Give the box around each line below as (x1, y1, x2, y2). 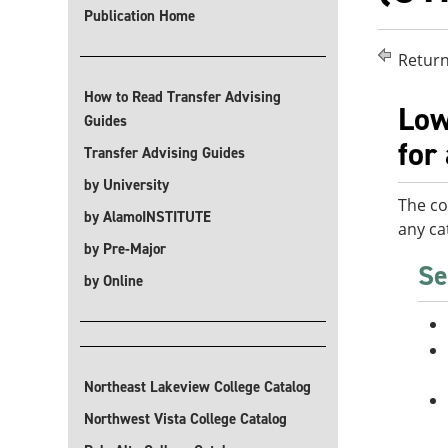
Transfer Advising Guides (84, 143, 245, 163)
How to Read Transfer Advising (84, 87, 281, 107)
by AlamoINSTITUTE (84, 207, 211, 227)
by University (84, 175, 169, 195)
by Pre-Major (84, 239, 166, 259)
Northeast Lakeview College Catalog (84, 377, 311, 397)
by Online (84, 271, 143, 291)
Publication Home (84, 6, 195, 26)
